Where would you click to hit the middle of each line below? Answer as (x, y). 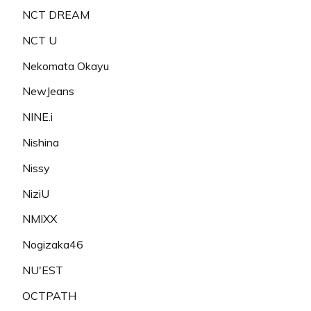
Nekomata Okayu (66, 66)
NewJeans (48, 91)
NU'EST (43, 270)
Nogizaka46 (53, 245)
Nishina (41, 142)
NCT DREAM (56, 14)
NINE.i (37, 117)
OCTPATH (49, 295)
